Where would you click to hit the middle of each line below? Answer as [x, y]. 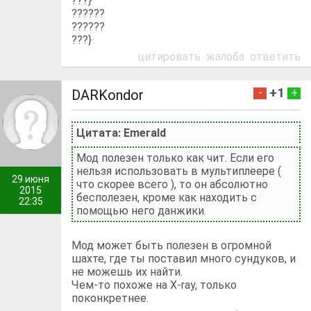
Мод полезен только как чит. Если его [176, 158]
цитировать [169, 56]
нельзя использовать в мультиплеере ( [179, 171]
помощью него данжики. [142, 210]
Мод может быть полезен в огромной [172, 245]
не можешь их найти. [127, 271]
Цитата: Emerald [121, 133]
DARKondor [108, 95]
